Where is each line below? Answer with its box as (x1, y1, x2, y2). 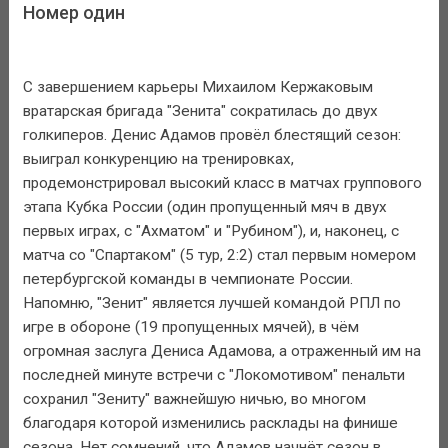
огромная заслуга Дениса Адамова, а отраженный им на (22, 342, 421, 361)
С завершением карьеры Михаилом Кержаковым (22, 78, 373, 97)
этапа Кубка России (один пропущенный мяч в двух (22, 198, 387, 217)
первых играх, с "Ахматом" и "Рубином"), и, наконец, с (22, 222, 399, 241)
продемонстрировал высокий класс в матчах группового (22, 174, 422, 193)
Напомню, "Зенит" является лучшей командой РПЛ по (22, 294, 401, 313)
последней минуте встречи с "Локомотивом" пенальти (22, 366, 405, 385)
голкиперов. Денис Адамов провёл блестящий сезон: (22, 126, 401, 145)
